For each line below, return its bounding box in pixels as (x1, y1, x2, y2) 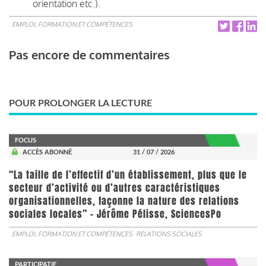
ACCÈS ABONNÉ (22, 148, 72, 156)
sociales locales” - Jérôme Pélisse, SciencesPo (9, 207, 221, 221)
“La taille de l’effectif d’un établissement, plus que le (9, 167, 247, 182)
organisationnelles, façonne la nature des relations (9, 194, 239, 208)
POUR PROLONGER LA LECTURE (9, 98, 152, 108)
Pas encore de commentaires (9, 46, 170, 62)
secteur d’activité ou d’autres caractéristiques (9, 180, 220, 195)
